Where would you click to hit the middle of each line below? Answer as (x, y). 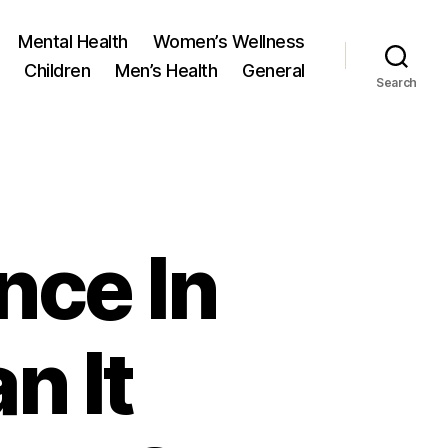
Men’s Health (166, 70)
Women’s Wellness (228, 41)
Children (57, 70)
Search (396, 82)
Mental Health (73, 41)
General (273, 70)
